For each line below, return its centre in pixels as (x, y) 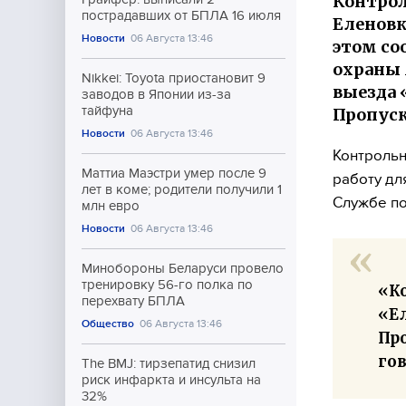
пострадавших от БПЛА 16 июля (181, 15)
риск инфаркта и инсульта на (171, 380)
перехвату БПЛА (133, 301)
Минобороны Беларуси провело (183, 268)
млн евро (111, 206)
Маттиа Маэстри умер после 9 (174, 173)
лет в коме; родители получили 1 (182, 189)
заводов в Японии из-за (156, 94)
